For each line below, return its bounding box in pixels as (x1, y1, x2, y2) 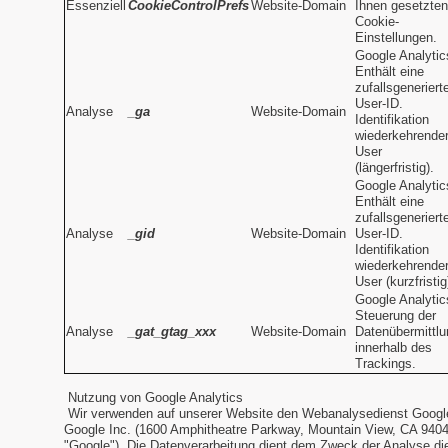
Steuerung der (355, 308, 436, 324)
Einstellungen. (355, 30, 437, 46)
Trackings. (355, 356, 416, 372)
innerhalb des (355, 340, 432, 356)
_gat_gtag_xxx (128, 324, 216, 340)
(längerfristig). (355, 160, 434, 176)
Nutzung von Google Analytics (64, 390, 247, 406)
